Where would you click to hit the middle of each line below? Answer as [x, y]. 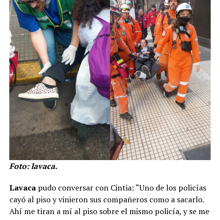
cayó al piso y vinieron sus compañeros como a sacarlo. [106, 200]
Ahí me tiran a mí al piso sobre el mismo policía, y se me [109, 211]
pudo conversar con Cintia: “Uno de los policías [121, 188]
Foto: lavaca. [33, 166]
